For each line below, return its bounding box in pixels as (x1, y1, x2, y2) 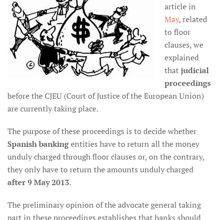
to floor (165, 27, 191, 37)
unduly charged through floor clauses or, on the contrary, (7, 151, 204, 162)
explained (165, 52, 199, 63)
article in (165, 1, 196, 12)
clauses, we (165, 39, 203, 50)
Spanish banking (7, 138, 69, 149)
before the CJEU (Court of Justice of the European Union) (7, 90, 204, 101)
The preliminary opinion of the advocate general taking (7, 199, 201, 210)
